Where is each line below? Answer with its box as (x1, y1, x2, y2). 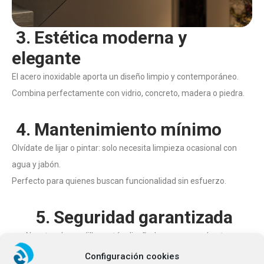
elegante (12, 47, 81, 68)
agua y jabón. (12, 159, 61, 169)
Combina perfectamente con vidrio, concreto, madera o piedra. (12, 88, 245, 98)
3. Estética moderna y (12, 27, 187, 48)
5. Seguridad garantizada (31, 206, 233, 227)
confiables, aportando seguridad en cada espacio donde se (23, 247, 241, 257)
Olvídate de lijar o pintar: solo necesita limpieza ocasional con (12, 143, 237, 153)
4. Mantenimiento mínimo (12, 118, 222, 140)
